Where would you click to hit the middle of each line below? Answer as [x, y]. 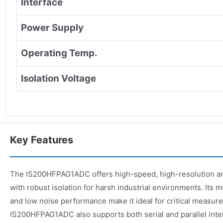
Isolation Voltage [58, 78]
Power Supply [52, 27]
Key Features [42, 140]
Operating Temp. [59, 53]
